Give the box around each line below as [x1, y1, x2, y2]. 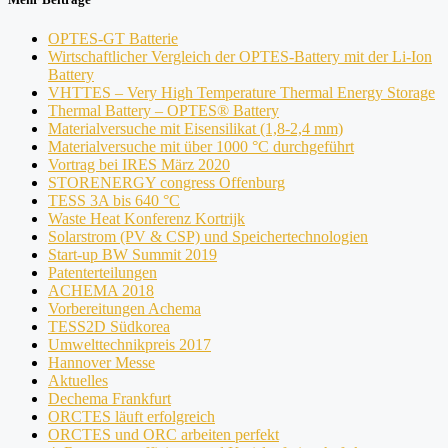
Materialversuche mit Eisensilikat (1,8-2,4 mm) [48, 120, 343, 138]
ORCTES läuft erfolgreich [48, 408, 215, 426]
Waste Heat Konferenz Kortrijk [48, 210, 245, 228]
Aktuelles [48, 372, 108, 390]
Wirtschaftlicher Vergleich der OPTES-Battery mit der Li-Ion [48, 48, 432, 66]
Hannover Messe [48, 354, 155, 372]
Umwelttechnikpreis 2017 [48, 336, 211, 354]
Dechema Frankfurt [48, 390, 171, 408]
